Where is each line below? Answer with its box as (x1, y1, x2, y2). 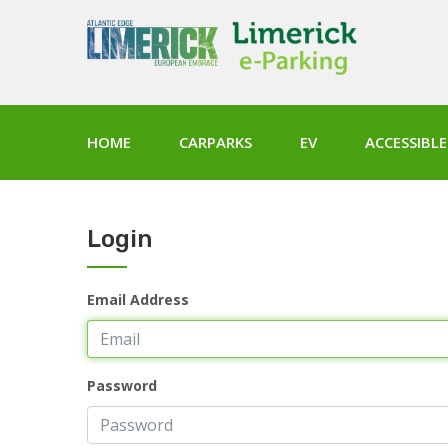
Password (87, 376, 157, 395)
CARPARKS (179, 132, 252, 152)
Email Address (87, 290, 189, 309)
